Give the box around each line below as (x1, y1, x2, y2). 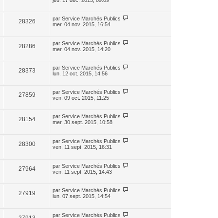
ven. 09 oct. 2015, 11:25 (53, 95, 109, 101)
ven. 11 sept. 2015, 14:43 (53, 169, 112, 175)
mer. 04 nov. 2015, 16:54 (53, 21, 110, 27)
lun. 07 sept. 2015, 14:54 (53, 193, 110, 199)
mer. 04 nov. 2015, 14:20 (53, 46, 110, 52)
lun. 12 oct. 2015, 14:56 (53, 71, 108, 76)
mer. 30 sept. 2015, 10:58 (53, 119, 112, 125)
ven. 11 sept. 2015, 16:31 (53, 144, 112, 150)
